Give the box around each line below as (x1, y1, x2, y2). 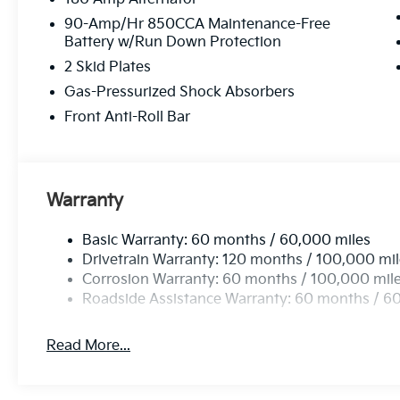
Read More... (46, 337, 131, 354)
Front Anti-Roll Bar (64, 108, 191, 126)
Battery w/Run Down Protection (64, 33, 282, 51)
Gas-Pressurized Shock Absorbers (64, 83, 296, 101)
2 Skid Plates (64, 58, 152, 76)
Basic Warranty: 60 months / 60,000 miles (82, 231, 371, 249)
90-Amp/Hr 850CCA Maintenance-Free (64, 15, 331, 33)
